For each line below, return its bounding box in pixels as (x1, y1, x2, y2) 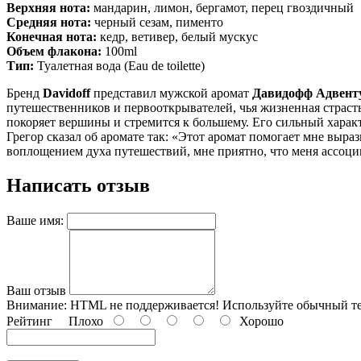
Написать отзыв (6, 174, 150, 196)
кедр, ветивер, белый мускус (100, 30, 258, 44)
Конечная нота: (6, 30, 100, 44)
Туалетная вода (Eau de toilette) (34, 59, 205, 73)
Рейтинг (6, 313, 52, 328)
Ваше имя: (6, 213, 64, 227)
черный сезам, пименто (94, 15, 223, 29)
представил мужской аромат (90, 86, 252, 100)
